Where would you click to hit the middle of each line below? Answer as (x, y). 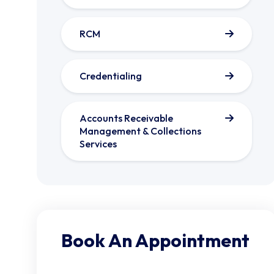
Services (98, 143)
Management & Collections (140, 131)
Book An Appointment (155, 240)
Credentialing (111, 76)
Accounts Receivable (126, 118)
